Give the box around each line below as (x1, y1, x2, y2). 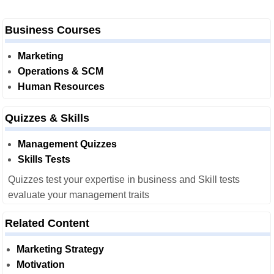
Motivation (17, 259, 65, 270)
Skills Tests (18, 154, 70, 165)
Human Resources (18, 81, 105, 92)
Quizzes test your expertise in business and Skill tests (8, 174, 240, 185)
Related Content (5, 217, 89, 229)
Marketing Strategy (17, 244, 104, 254)
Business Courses (5, 24, 101, 36)
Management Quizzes (18, 139, 117, 149)
